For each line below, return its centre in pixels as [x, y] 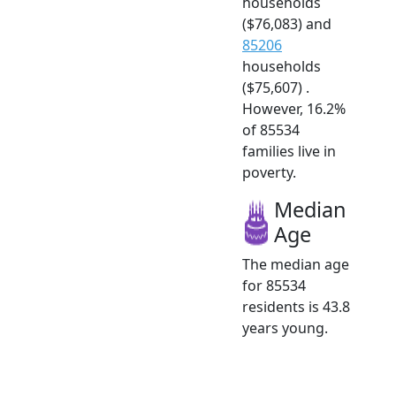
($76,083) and [287, 24]
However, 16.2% [294, 109]
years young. [285, 328]
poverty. [269, 173]
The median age [296, 265]
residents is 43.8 [296, 307]
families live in [289, 152]
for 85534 [274, 286]
